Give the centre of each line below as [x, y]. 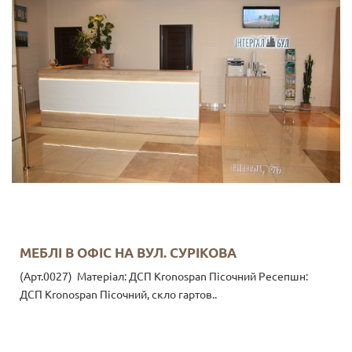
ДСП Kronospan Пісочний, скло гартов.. [118, 294]
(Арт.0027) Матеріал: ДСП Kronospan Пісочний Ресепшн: [164, 276]
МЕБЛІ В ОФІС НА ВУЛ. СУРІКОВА [128, 252]
